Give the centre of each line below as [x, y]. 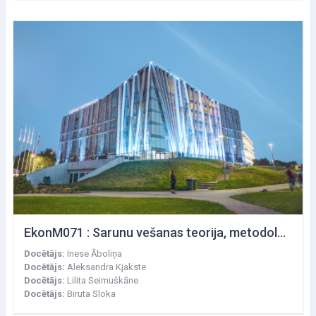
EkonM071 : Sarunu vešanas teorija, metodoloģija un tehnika [281, 232]
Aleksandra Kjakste [107, 267]
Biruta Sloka [91, 293]
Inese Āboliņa [95, 253]
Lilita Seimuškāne [103, 280]
